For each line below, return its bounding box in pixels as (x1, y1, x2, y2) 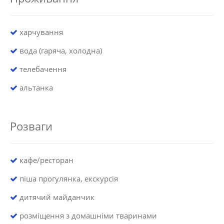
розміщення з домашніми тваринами (17, 210, 157, 220)
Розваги (10, 118, 52, 133)
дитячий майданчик (17, 191, 94, 202)
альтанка (17, 82, 53, 92)
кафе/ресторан (17, 154, 73, 165)
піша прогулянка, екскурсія (17, 173, 118, 183)
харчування (17, 26, 63, 37)
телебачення (17, 63, 66, 74)
